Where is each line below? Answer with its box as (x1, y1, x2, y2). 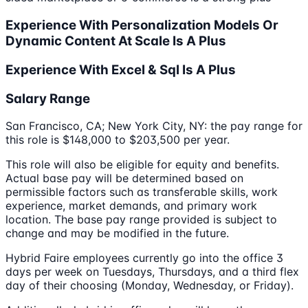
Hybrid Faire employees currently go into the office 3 (5, 251, 283, 265)
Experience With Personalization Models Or (5, 17, 278, 34)
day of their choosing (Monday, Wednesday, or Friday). (5, 278, 294, 293)
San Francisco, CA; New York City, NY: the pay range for (5, 119, 302, 133)
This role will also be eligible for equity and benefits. (5, 157, 279, 172)
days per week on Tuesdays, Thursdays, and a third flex (5, 265, 299, 279)
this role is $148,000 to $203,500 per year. (5, 133, 230, 147)
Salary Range (5, 90, 90, 107)
